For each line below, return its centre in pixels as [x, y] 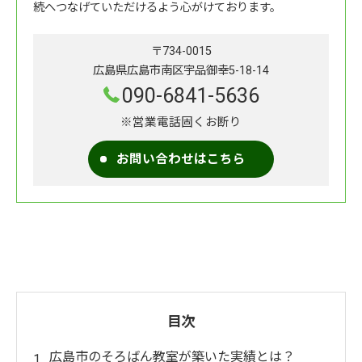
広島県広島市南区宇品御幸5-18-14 [181, 71]
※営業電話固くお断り [181, 123]
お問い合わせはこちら [181, 160]
